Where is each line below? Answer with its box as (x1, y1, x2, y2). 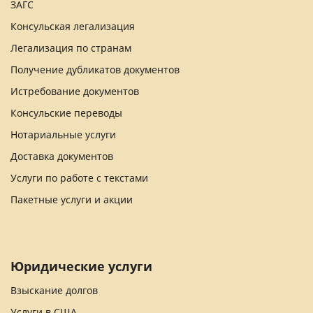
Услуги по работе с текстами (10, 170, 148, 184)
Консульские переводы (10, 105, 122, 119)
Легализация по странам (10, 41, 131, 54)
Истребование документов (10, 84, 139, 98)
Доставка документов (10, 149, 113, 163)
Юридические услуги (10, 257, 152, 275)
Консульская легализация (10, 19, 135, 33)
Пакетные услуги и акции (10, 192, 133, 206)
